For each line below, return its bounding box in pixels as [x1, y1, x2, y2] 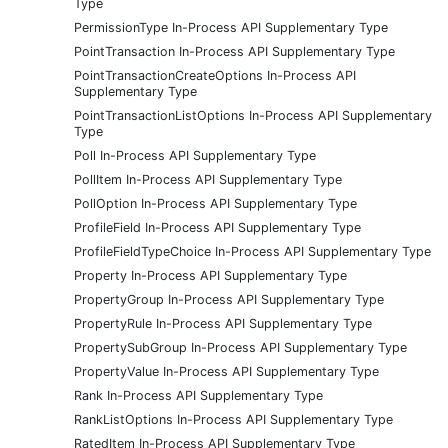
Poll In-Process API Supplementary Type [74, 147, 316, 163]
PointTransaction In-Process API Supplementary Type [74, 43, 395, 59]
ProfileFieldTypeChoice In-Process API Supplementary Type [74, 243, 431, 259]
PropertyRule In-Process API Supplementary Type [74, 315, 372, 331]
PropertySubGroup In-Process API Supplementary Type [74, 339, 407, 355]
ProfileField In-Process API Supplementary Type [74, 219, 361, 235]
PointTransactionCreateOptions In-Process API [74, 67, 356, 83]
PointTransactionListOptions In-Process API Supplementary [74, 107, 432, 123]
